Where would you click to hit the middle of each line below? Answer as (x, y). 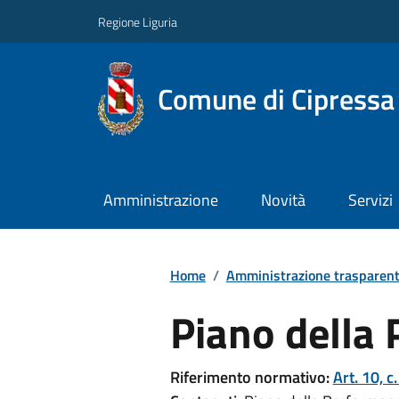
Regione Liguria (138, 21)
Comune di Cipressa (277, 98)
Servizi (370, 200)
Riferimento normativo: (249, 377)
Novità (283, 200)
